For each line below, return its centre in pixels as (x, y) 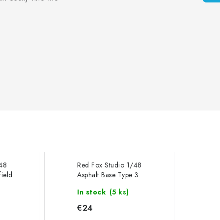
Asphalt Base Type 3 (108, 175)
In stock (93, 192)
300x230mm (98, 185)
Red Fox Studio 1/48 (110, 165)
